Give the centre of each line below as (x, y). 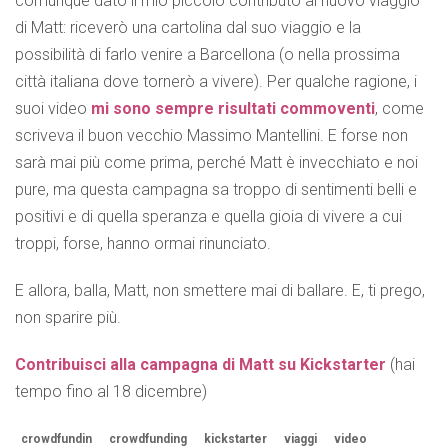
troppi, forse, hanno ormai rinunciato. (143, 244)
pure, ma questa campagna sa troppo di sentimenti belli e (216, 190)
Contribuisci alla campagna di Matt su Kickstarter (200, 365)
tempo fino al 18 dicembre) (111, 392)
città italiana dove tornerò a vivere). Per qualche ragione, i (216, 82)
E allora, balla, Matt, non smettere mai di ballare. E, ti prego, (220, 291)
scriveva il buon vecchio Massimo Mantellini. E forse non (211, 136)
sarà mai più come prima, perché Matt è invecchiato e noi (216, 163)
